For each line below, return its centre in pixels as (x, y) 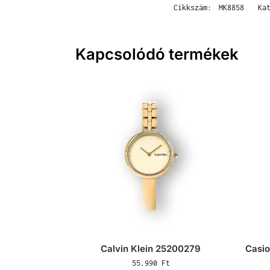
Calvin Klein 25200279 (151, 249)
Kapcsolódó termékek (157, 54)
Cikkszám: (195, 7)
